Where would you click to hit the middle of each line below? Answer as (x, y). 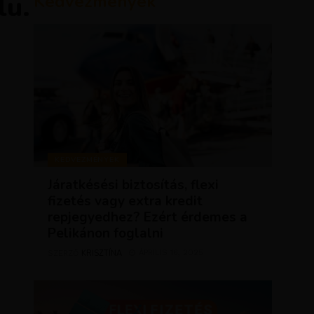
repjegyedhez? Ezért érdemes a (148, 217)
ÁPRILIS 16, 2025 (171, 253)
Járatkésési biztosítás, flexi (134, 185)
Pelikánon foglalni (106, 233)
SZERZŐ (65, 253)
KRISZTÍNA (102, 253)
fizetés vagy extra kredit (125, 201)
